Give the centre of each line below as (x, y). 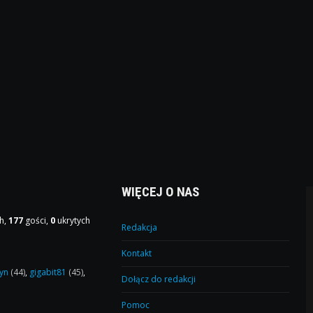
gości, (37, 220)
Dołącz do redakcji (159, 279)
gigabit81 (49, 272)
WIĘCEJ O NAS (161, 191)
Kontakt (137, 253)
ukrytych (73, 220)
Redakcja (140, 227)
